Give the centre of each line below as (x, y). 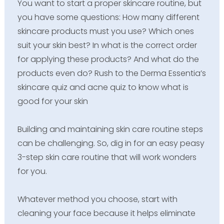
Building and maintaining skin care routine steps (110, 129)
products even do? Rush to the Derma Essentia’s (111, 73)
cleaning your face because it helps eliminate (106, 213)
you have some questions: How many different (108, 17)
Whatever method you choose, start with (97, 199)
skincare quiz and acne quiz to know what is (103, 87)
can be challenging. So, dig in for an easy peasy (111, 143)
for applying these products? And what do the (108, 59)
